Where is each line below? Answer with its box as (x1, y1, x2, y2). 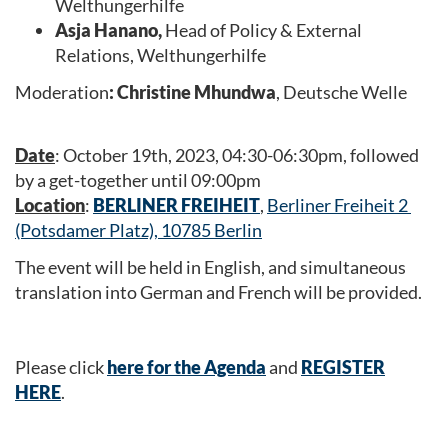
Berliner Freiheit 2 (267, 193, 411, 216)
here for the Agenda (107, 356, 266, 378)
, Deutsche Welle (276, 81, 410, 103)
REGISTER (301, 356, 385, 378)
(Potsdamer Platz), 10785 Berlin (15, 218, 262, 241)
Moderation (15, 81, 109, 103)
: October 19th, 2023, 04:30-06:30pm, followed (55, 143, 419, 166)
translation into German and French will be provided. (15, 281, 422, 303)
